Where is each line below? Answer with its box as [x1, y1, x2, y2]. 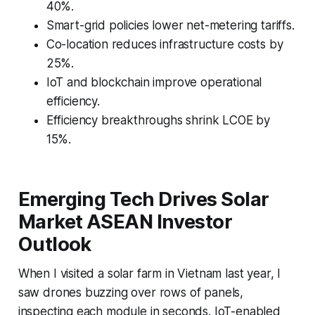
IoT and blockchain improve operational [46, 75, 262, 89]
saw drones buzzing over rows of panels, [18, 285, 244, 300]
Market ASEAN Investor [18, 210, 233, 233]
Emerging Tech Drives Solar [18, 187, 269, 211]
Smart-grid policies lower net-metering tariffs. [46, 18, 295, 32]
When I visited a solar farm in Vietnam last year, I [18, 266, 281, 281]
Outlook [18, 232, 91, 256]
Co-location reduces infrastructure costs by [46, 37, 283, 51]
